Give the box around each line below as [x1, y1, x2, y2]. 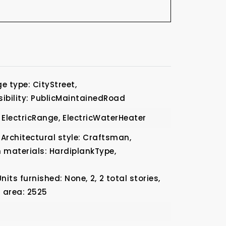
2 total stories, [99, 173, 160, 184]
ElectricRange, [2, 112, 61, 123]
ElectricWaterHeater [63, 112, 146, 123]
